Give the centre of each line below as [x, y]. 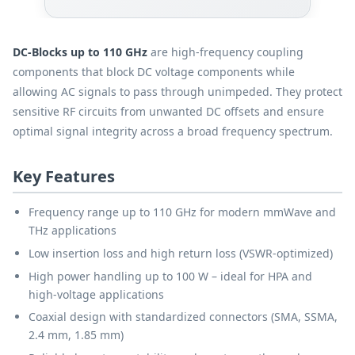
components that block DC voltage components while [154, 72]
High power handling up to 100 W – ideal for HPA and [170, 276]
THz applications [73, 231]
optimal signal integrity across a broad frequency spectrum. [173, 132]
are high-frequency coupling [225, 52]
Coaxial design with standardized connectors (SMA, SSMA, [183, 317]
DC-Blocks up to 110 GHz [80, 52]
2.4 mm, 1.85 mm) [76, 335]
